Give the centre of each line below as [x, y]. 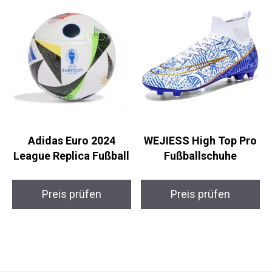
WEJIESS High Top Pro [193, 157]
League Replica [70, 172]
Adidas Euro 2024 [70, 157]
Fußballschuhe [193, 172]
